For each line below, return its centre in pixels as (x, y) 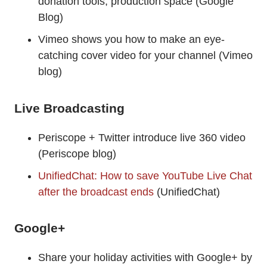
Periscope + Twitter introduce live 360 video (142, 137)
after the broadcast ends (96, 192)
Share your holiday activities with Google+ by (145, 257)
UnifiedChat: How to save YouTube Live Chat (145, 176)
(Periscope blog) (77, 153)
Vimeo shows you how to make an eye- (131, 40)
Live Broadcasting (69, 108)
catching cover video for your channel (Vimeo (145, 56)
